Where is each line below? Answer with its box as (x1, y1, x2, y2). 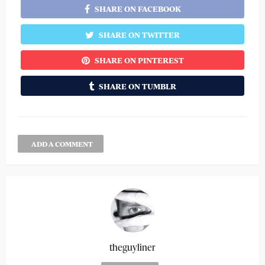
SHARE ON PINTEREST (94, 55, 184, 66)
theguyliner (109, 241, 156, 254)
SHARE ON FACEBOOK (94, 3, 181, 14)
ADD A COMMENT (31, 139, 93, 149)
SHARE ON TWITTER (99, 29, 180, 40)
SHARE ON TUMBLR (99, 81, 176, 92)
